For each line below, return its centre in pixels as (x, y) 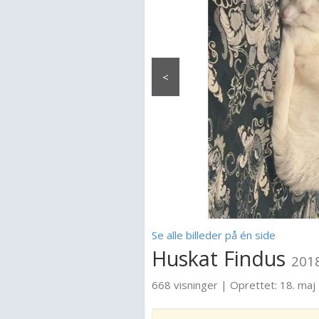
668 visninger (185, 285)
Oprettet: (255, 285)
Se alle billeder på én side (214, 235)
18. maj (298, 285)
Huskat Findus (221, 258)
